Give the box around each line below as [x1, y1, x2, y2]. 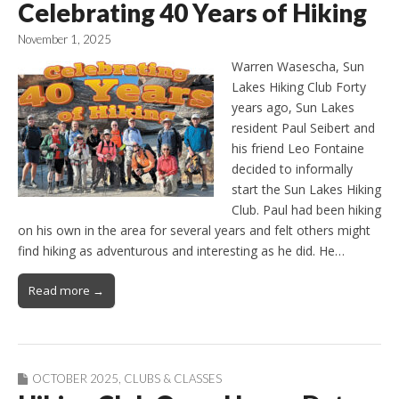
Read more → [28, 282, 104, 299]
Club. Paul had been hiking [232, 201, 381, 219]
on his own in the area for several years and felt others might [18, 222, 370, 240]
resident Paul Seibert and [232, 119, 375, 137]
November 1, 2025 [18, 32, 111, 47]
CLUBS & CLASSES [124, 371, 222, 387]
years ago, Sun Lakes [232, 99, 354, 117]
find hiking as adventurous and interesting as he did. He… [18, 242, 345, 260]
